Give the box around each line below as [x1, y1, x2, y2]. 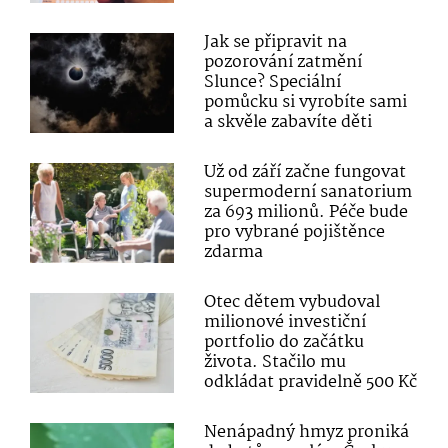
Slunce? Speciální [204, 68, 342, 96]
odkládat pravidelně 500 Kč [204, 369, 418, 397]
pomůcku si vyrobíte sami [204, 88, 408, 116]
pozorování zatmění [204, 48, 363, 76]
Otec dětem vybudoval [204, 289, 381, 317]
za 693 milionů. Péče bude [204, 199, 409, 227]
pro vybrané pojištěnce [204, 219, 386, 247]
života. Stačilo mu [204, 349, 347, 377]
